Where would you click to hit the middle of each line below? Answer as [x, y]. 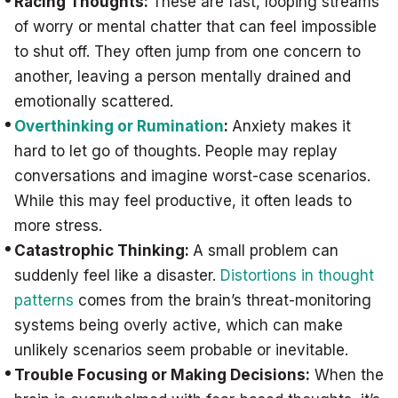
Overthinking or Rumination [119, 126]
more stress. [58, 226]
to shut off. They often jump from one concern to [187, 52]
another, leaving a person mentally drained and [183, 76]
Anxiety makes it [291, 126]
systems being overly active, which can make [179, 325]
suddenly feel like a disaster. [117, 275]
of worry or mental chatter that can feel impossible [195, 27]
